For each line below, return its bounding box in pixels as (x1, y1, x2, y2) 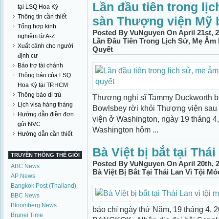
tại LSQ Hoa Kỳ (18, 3, 58, 10)
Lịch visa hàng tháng (18, 101, 73, 108)
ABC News (11, 163, 40, 170)
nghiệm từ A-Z (18, 33, 55, 40)
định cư (18, 52, 38, 59)
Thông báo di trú (18, 91, 61, 98)
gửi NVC (18, 121, 41, 128)
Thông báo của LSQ (18, 72, 71, 79)
